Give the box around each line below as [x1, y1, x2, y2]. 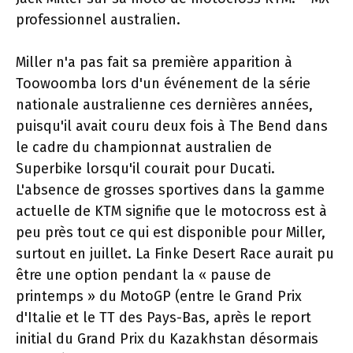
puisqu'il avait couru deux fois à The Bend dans [16, 117, 328, 135]
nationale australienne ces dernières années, [16, 96, 313, 113]
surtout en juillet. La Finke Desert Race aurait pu [16, 245, 334, 262]
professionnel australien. [16, 11, 180, 28]
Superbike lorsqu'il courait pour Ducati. [16, 160, 275, 177]
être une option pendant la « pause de [16, 266, 271, 284]
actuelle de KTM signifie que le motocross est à [16, 203, 327, 220]
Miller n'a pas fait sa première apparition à [16, 54, 292, 71]
